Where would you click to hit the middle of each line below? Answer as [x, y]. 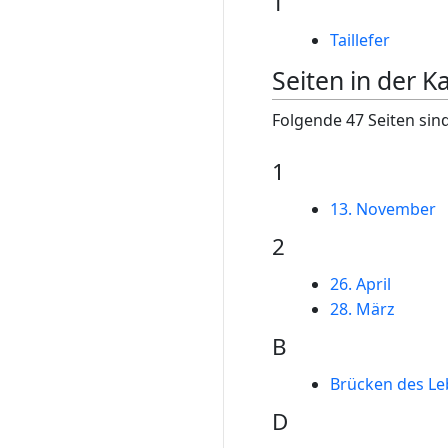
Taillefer [359, 39]
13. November [382, 209]
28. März [362, 309]
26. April [360, 283]
